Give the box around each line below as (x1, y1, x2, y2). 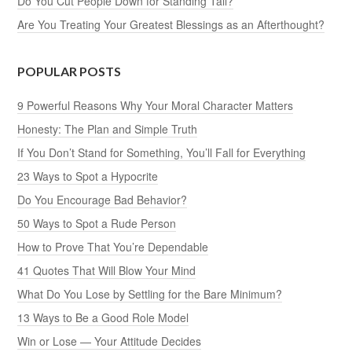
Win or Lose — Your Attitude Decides (17, 332, 202, 349)
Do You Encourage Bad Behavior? (17, 191, 188, 207)
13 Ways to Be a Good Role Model (17, 309, 189, 325)
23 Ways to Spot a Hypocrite (17, 167, 159, 184)
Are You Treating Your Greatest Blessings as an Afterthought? (17, 16, 325, 32)
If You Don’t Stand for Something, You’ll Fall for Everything (17, 144, 306, 160)
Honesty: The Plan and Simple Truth (17, 120, 198, 137)
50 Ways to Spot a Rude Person (17, 214, 177, 231)
